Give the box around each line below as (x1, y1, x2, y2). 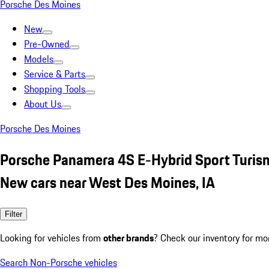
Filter (5, 209, 22, 219)
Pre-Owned (24, 37, 70, 51)
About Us (24, 97, 61, 111)
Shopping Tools (24, 82, 85, 96)
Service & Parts (24, 67, 85, 81)
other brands (103, 230, 154, 245)
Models (24, 52, 53, 66)
